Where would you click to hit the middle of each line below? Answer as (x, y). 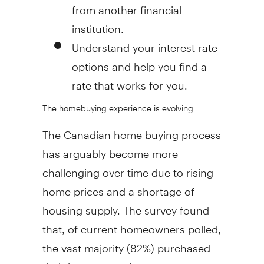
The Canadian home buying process (131, 130)
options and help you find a (139, 61)
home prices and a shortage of (118, 186)
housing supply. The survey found (126, 205)
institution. (98, 24)
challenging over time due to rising (128, 167)
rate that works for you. (129, 80)
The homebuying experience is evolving (118, 104)
